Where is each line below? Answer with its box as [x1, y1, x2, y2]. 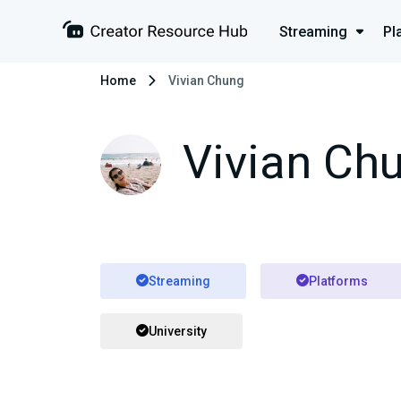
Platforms [309, 273, 368, 288]
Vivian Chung [168, 73, 244, 88]
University [149, 323, 207, 338]
